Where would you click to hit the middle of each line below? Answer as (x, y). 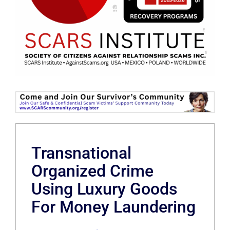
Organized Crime (92, 171)
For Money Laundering (113, 207)
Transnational (81, 153)
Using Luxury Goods (104, 189)
